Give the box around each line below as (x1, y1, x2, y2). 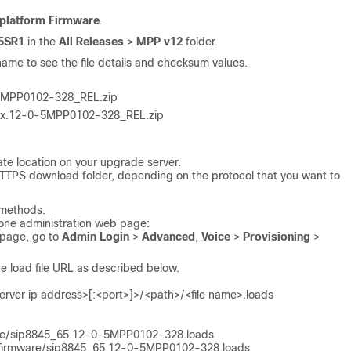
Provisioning (243, 230, 310, 243)
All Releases (59, 34, 124, 48)
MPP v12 (136, 34, 183, 48)
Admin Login (62, 230, 129, 243)
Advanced (142, 230, 195, 243)
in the (24, 34, 59, 48)
